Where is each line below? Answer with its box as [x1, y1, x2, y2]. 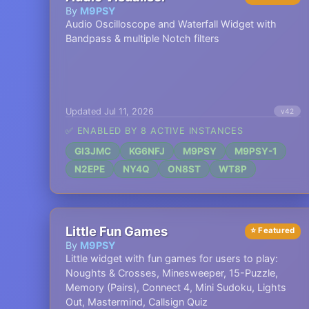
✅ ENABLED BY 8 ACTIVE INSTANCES [66, 126, 243, 136]
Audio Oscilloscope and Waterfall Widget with [66, 18, 277, 30]
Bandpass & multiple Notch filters [66, 32, 219, 44]
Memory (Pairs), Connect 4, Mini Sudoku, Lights [66, 281, 286, 293]
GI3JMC [74, 146, 111, 157]
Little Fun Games [66, 223, 168, 239]
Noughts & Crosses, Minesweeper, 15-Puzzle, [66, 267, 278, 279]
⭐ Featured [250, 226, 295, 235]
